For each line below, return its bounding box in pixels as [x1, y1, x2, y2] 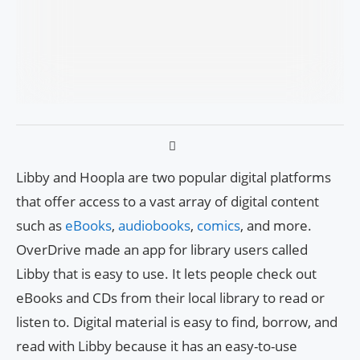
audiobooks [118, 216, 190, 235]
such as [16, 216, 65, 235]
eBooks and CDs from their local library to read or [16, 288, 325, 308]
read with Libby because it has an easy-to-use [16, 337, 297, 356]
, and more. [240, 216, 312, 235]
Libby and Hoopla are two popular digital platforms [16, 168, 331, 187]
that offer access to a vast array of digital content [16, 192, 319, 211]
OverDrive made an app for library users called [16, 240, 308, 260]
